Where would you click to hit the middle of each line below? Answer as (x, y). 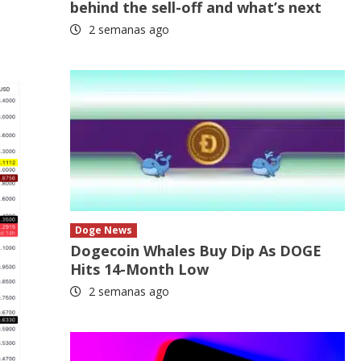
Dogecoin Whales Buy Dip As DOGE (196, 251)
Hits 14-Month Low (140, 270)
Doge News (104, 230)
